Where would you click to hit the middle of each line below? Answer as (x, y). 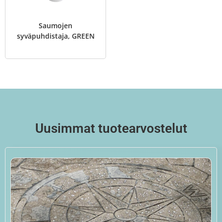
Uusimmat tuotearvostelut (111, 128)
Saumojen (55, 26)
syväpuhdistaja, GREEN (55, 36)
